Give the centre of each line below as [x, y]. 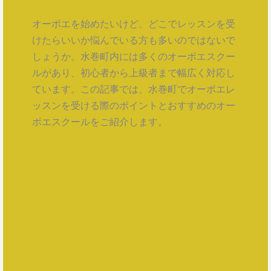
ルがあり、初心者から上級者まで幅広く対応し [134, 73]
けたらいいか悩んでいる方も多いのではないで [134, 40]
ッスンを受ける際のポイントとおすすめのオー [134, 106]
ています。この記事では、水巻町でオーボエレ [134, 89]
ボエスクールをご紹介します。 [100, 122]
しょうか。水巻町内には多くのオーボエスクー [134, 57]
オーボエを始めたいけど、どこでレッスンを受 [134, 24]
